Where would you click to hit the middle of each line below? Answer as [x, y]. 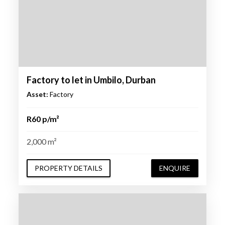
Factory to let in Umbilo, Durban [91, 80]
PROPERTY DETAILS [68, 168]
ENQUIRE [175, 168]
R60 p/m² [43, 119]
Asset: [37, 94]
